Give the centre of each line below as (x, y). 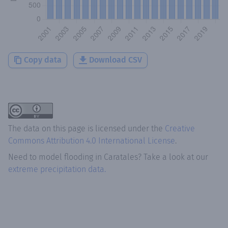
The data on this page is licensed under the (87, 128)
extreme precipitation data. (57, 169)
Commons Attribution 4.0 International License (92, 140)
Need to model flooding (51, 157)
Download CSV (116, 60)
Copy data (43, 60)
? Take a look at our (173, 157)
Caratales (121, 157)
